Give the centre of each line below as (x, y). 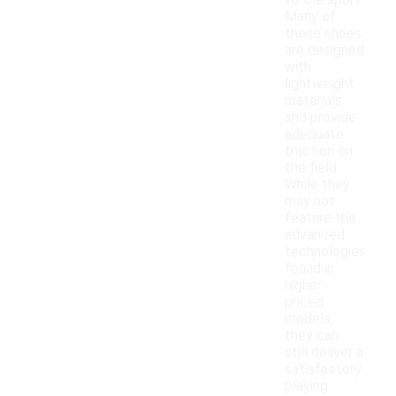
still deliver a (324, 353)
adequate (314, 134)
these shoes (323, 34)
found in (309, 269)
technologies (325, 252)
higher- (306, 286)
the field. (312, 168)
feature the (320, 218)
